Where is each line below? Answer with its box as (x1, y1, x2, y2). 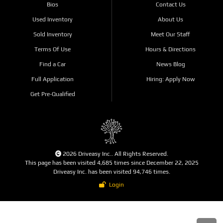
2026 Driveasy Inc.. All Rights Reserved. (61, 150, 168, 158)
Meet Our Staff (151, 31, 190, 38)
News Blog (156, 61, 185, 68)
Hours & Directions (145, 46, 196, 53)
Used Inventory (32, 16, 73, 23)
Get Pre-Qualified (30, 91, 75, 98)
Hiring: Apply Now (146, 76, 195, 83)
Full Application (31, 76, 74, 83)
